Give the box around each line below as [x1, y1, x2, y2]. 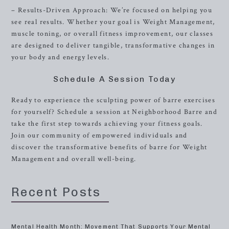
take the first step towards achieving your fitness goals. [11, 119, 203, 128]
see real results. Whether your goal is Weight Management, [11, 17, 215, 27]
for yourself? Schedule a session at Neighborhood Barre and [11, 107, 218, 117]
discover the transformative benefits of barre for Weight [11, 143, 208, 152]
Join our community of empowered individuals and [11, 131, 188, 140]
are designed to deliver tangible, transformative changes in [11, 41, 215, 50]
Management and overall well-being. [11, 154, 136, 164]
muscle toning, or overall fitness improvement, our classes [11, 29, 214, 38]
